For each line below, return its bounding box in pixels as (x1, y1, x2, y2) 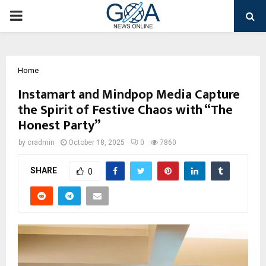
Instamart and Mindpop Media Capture (18, 84, 240, 106)
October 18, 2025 (68, 138, 125, 147)
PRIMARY (9, 7, 69, 24)
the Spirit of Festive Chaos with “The (18, 99, 233, 121)
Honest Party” (18, 115, 101, 137)
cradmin (27, 138, 55, 147)
